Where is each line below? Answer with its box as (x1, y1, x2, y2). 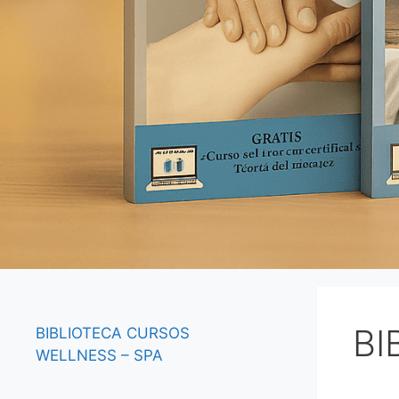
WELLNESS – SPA (36, 346, 163, 364)
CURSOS (126, 323, 190, 342)
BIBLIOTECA (36, 323, 126, 342)
